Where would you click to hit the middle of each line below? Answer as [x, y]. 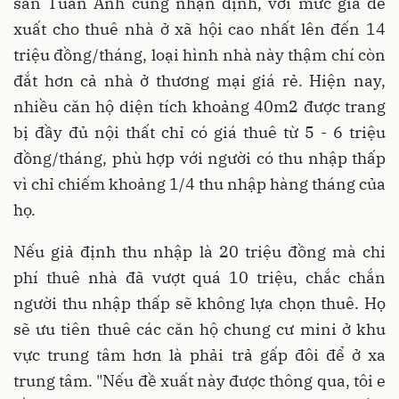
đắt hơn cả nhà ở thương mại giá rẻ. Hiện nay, [199, 81]
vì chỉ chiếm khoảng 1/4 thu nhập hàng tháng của [199, 184]
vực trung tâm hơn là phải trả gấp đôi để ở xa [199, 355]
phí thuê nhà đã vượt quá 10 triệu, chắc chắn [199, 278]
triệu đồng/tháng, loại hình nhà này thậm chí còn [199, 55]
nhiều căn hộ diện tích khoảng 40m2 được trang [199, 107]
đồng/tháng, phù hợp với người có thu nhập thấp [199, 159]
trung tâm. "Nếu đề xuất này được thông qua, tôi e [199, 381]
